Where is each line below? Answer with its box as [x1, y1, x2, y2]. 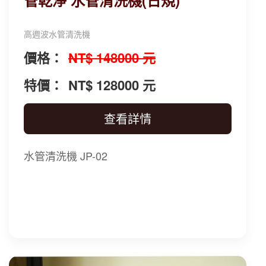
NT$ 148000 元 [68, 47, 156, 67]
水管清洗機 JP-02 [24, 147, 107, 163]
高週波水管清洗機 [24, 27, 90, 40]
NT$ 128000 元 [68, 75, 156, 94]
